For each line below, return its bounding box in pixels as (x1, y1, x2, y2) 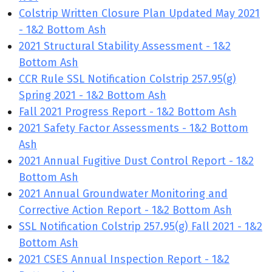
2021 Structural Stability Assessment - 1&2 (19, 39, 231, 53)
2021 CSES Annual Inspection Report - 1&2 (19, 253, 229, 266)
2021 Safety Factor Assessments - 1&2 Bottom (19, 121, 248, 135)
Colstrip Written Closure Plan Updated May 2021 (19, 7, 260, 20)
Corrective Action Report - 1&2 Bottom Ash (19, 203, 232, 217)
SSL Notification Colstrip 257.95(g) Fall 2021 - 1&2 (19, 220, 262, 233)
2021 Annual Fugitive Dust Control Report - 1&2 (19, 154, 254, 168)
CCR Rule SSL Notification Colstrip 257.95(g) (19, 72, 236, 86)
